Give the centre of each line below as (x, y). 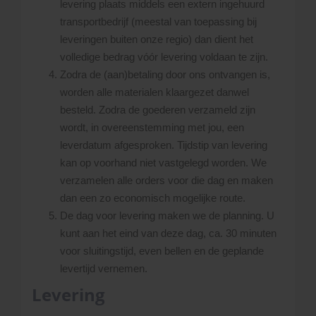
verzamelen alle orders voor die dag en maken (166, 180)
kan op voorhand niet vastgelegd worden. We (163, 163)
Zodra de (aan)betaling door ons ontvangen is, (165, 74)
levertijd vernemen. (104, 268)
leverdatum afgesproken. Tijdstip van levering (164, 145)
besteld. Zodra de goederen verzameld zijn (158, 110)
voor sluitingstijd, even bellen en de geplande (162, 251)
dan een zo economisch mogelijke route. (153, 198)
